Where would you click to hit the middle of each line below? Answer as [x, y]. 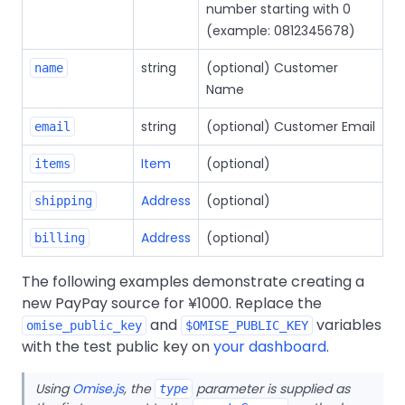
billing [60, 238]
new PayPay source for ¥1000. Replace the [172, 303]
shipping [63, 201]
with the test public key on [118, 347]
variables [347, 325]
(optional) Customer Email [291, 127]
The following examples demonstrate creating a [193, 282]
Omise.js [98, 389]
